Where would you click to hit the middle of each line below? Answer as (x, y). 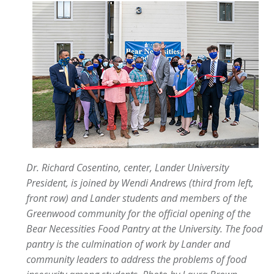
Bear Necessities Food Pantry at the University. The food (144, 229)
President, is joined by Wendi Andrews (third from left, (140, 183)
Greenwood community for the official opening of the (139, 213)
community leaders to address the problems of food (136, 259)
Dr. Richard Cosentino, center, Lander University (128, 168)
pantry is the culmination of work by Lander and (128, 244)
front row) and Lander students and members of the (137, 198)
